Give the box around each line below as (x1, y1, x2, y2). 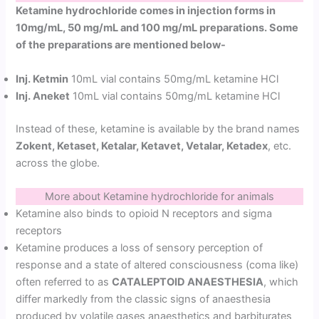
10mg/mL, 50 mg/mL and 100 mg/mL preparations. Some (16, 21, 299, 35)
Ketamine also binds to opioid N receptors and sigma (16, 206, 273, 220)
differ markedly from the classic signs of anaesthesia (16, 292, 271, 305)
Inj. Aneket (16, 89, 70, 103)
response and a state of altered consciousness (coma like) (16, 258, 299, 271)
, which (263, 275, 299, 288)
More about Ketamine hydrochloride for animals (45, 189, 274, 203)
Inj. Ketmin (16, 72, 69, 85)
